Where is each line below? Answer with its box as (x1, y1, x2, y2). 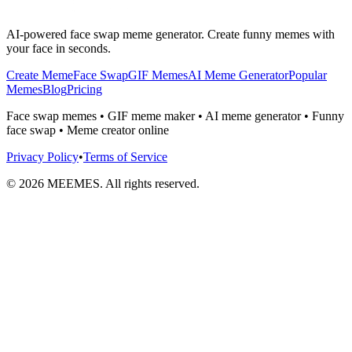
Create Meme (6, 68, 73, 82)
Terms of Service (83, 150, 167, 164)
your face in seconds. (6, 42, 111, 56)
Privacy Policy (6, 150, 79, 164)
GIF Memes (128, 68, 188, 82)
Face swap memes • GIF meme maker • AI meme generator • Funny (6, 109, 344, 123)
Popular (288, 68, 327, 82)
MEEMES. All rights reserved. (44, 177, 200, 191)
